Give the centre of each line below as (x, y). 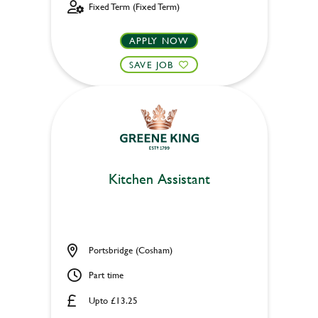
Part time (106, 275)
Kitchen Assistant (159, 178)
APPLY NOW (159, 40)
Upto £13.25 (113, 300)
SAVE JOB (152, 64)
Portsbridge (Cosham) (130, 250)
